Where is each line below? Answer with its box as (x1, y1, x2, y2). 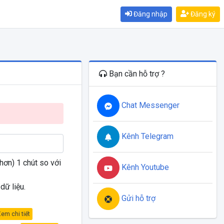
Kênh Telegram (119, 131, 173, 141)
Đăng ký (189, 9, 215, 18)
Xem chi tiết (21, 210, 30, 217)
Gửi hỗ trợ (119, 193, 155, 203)
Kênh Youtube (119, 162, 169, 172)
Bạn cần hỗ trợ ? (107, 69, 165, 78)
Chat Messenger (119, 100, 179, 110)
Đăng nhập (131, 9, 167, 18)
